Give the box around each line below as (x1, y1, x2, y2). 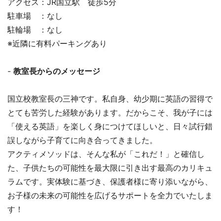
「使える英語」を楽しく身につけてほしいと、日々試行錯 (7, 121, 213, 132)
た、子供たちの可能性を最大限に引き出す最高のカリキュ (7, 163, 213, 173)
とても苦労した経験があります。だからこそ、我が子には (7, 108, 213, 118)
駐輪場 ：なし (7, 25, 63, 35)
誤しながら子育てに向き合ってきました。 (7, 135, 157, 146)
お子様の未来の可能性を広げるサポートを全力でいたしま (7, 190, 213, 201)
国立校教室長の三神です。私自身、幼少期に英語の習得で (7, 94, 213, 104)
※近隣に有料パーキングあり (7, 38, 107, 49)
